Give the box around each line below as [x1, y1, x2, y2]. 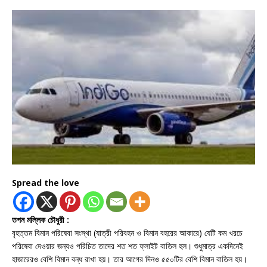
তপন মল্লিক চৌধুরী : [12, 214, 72, 226]
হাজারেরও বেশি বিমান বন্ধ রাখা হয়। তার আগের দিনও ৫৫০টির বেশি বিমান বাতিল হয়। [12, 253, 247, 265]
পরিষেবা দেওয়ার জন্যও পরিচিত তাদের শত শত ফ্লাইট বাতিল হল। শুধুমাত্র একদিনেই [12, 240, 243, 252]
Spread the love [12, 177, 79, 189]
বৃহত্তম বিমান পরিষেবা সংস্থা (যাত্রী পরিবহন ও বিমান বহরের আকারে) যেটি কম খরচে [12, 227, 243, 239]
